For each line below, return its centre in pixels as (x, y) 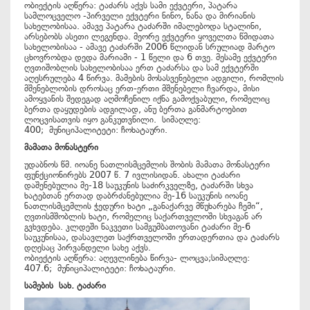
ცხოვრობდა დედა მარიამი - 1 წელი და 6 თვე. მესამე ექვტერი (151, 57)
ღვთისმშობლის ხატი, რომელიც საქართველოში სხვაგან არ (143, 216)
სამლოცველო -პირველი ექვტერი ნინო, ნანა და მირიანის (140, 16)
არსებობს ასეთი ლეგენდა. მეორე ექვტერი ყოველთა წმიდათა (149, 36)
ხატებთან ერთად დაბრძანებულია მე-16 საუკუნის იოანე (136, 195)
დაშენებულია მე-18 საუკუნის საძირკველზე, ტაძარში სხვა (139, 185)
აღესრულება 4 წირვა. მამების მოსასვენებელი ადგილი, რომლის (154, 78)
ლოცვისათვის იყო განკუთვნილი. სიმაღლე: (112, 119)
